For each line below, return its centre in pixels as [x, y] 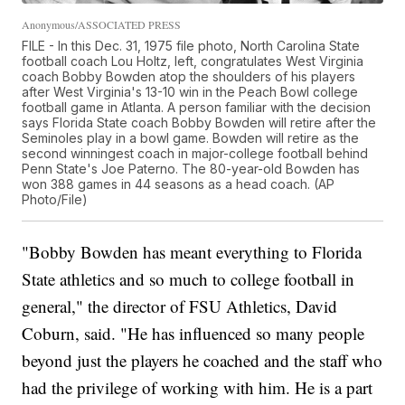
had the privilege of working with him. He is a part [198, 387]
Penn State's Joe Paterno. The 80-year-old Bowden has [191, 168]
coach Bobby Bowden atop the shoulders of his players [189, 76]
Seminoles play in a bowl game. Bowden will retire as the [191, 137]
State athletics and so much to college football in [188, 278]
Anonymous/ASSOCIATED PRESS [102, 24]
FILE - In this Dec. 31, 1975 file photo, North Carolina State [191, 45]
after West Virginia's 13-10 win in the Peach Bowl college [190, 91]
